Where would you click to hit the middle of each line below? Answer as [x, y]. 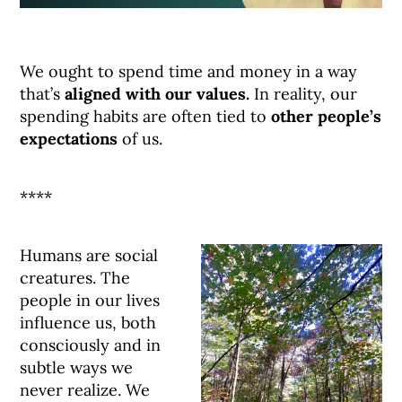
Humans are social [89, 256]
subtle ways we [77, 368]
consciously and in [91, 345]
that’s [43, 94]
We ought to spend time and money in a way [189, 72]
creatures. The [75, 278]
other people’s [327, 117]
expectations [69, 139]
